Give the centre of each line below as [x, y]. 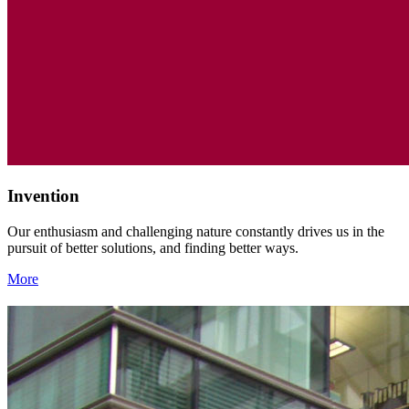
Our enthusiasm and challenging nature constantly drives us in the [196, 231]
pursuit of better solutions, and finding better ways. [153, 247]
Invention [43, 195]
